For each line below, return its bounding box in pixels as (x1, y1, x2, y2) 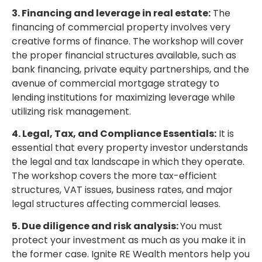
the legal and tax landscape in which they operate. (12, 154, 244, 168)
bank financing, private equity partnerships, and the (12, 62, 249, 76)
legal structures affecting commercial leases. (12, 196, 223, 211)
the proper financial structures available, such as (12, 48, 236, 62)
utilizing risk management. (12, 104, 131, 118)
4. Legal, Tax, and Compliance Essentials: (12, 126, 216, 140)
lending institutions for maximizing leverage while (12, 90, 235, 104)
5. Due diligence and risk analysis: (12, 219, 180, 233)
